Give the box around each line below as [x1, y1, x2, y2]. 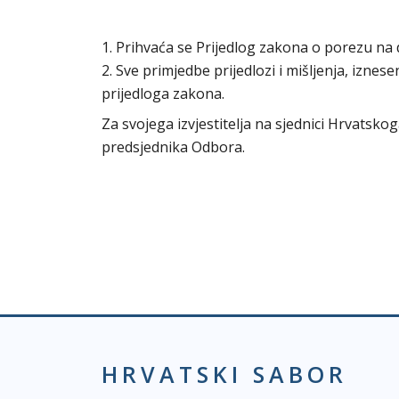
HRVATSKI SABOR [102, 359, 347, 389]
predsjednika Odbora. [102, 137, 245, 157]
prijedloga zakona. [102, 84, 224, 103]
